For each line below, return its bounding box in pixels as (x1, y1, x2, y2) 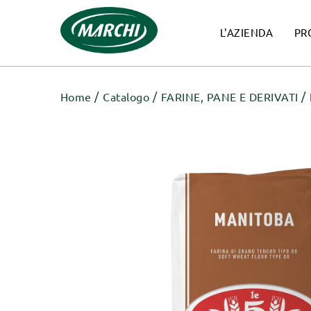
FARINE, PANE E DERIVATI (160, 91, 299, 103)
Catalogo (103, 91, 150, 103)
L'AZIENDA (219, 27, 274, 39)
